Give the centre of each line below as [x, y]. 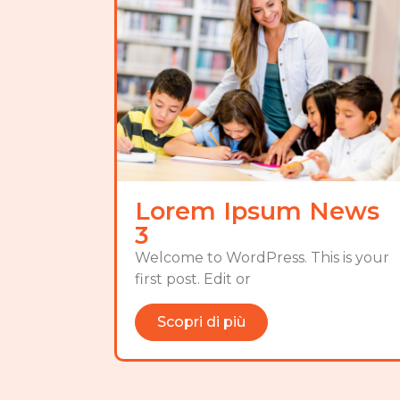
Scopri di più [201, 321]
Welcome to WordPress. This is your [262, 258]
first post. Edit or [192, 279]
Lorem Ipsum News [257, 212]
